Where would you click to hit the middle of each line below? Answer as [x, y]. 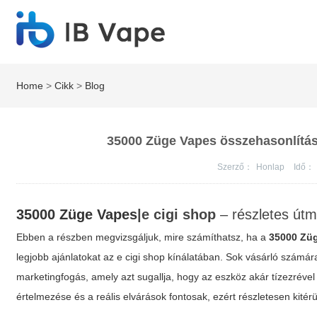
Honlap [272, 167]
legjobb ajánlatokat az [67, 257]
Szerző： [235, 167]
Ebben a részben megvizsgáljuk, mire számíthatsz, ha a [143, 237]
